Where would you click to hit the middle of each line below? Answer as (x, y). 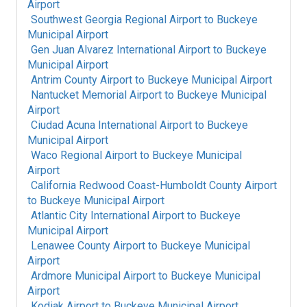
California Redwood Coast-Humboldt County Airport (154, 185)
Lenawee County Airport (88, 246)
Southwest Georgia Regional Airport (116, 20)
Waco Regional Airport (84, 155)
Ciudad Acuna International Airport (111, 125)
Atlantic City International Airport (108, 216)
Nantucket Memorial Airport (96, 95)
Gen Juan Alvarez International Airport (121, 50)
